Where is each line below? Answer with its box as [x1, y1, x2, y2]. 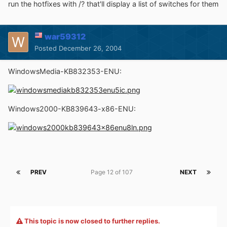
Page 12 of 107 [91, 168, 136, 176]
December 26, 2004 [59, 44, 122, 52]
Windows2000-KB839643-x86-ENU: [8, 104, 136, 113]
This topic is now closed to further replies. [23, 217, 160, 225]
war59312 [45, 31, 86, 42]
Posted [34, 44, 59, 52]
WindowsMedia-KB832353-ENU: [8, 66, 122, 75]
